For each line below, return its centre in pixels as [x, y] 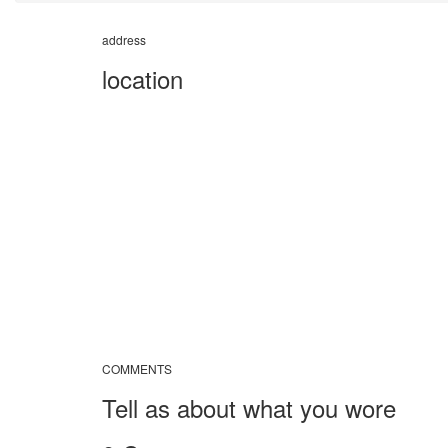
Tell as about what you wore [249, 407]
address [124, 39]
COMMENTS [137, 368]
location [142, 78]
